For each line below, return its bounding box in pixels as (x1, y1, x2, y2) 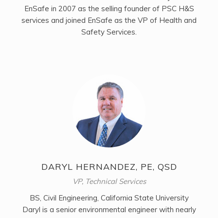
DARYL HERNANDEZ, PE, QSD (41, 161, 177, 173)
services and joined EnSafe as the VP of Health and (21, 16, 197, 25)
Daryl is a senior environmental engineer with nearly (22, 205, 196, 215)
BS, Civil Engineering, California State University (29, 193, 189, 203)
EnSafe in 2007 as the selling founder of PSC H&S (24, 4, 194, 14)
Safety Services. (81, 27, 137, 37)
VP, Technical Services (72, 177, 146, 186)
